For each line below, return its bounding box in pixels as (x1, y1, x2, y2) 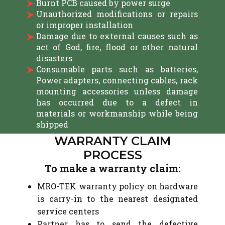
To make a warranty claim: (45, 162, 180, 175)
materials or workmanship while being (36, 108, 198, 119)
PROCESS (83, 148, 142, 162)
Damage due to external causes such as (36, 31, 198, 41)
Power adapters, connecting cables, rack (36, 75, 198, 85)
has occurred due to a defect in (36, 97, 198, 107)
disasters (36, 53, 72, 63)
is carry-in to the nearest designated (37, 193, 198, 204)
